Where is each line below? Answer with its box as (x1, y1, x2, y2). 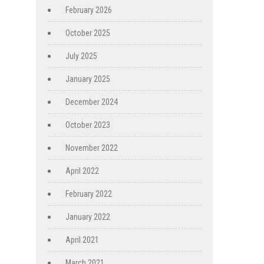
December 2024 (65, 97, 118, 107)
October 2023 (65, 120, 110, 130)
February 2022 (65, 189, 112, 199)
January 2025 (65, 74, 110, 84)
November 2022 (65, 143, 118, 153)
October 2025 (65, 28, 110, 38)
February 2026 (65, 5, 112, 15)
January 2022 (65, 212, 110, 222)
